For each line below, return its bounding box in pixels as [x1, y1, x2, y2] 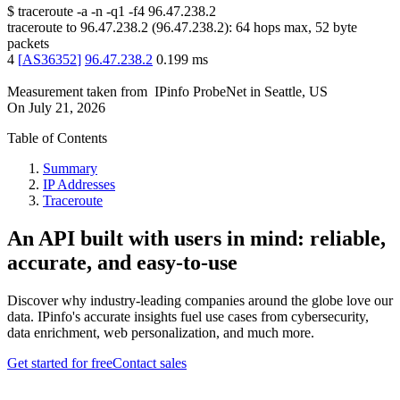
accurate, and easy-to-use [7, 251, 237, 275]
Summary [43, 161, 97, 177]
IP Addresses [43, 177, 115, 193]
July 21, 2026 [29, 100, 105, 116]
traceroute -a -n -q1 [18, 4, 125, 20]
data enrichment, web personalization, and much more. [7, 325, 314, 341]
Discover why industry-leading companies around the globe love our [7, 293, 393, 309]
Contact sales [112, 355, 187, 371]
